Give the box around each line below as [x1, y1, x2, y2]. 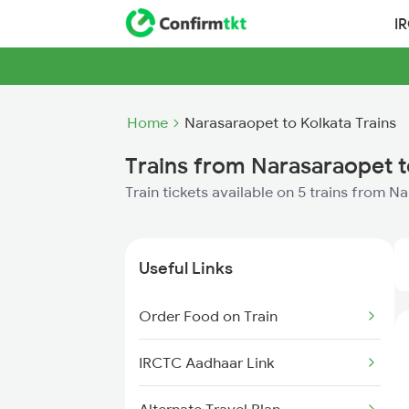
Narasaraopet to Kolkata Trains [184, 113, 396, 131]
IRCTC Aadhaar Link [139, 353, 274, 372]
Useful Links [139, 257, 233, 278]
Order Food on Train [139, 307, 278, 325]
